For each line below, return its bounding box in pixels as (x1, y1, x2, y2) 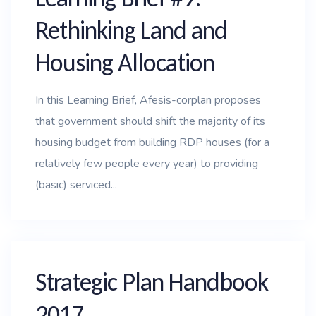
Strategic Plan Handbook (35, 267, 268, 298)
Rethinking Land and (35, 15, 227, 46)
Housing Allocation (35, 47, 214, 78)
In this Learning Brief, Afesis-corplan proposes (35, 92, 261, 108)
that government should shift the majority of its (35, 114, 265, 129)
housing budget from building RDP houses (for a (35, 135, 269, 150)
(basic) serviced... (35, 177, 117, 193)
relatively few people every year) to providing (35, 156, 258, 171)
